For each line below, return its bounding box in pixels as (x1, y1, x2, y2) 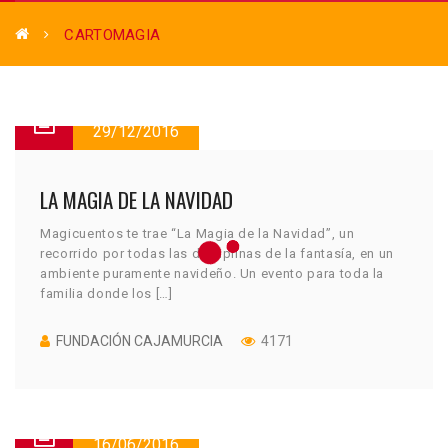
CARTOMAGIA (64, 25, 161, 44)
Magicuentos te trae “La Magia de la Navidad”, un (40, 226, 355, 241)
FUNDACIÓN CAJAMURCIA (56, 333, 223, 349)
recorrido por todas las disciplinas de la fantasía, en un (40, 246, 395, 261)
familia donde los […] (40, 286, 173, 301)
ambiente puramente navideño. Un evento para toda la (40, 266, 385, 281)
